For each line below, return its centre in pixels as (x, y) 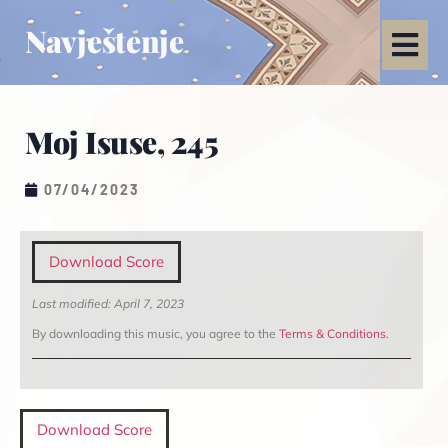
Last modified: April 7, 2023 (108, 303)
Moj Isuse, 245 (121, 142)
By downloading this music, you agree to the (155, 333)
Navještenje (104, 40)
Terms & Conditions (332, 333)
